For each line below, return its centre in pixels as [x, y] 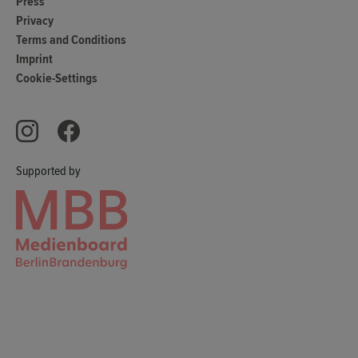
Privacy [35, 21]
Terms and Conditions [71, 40]
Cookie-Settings [57, 79]
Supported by [48, 171]
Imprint [34, 60]
